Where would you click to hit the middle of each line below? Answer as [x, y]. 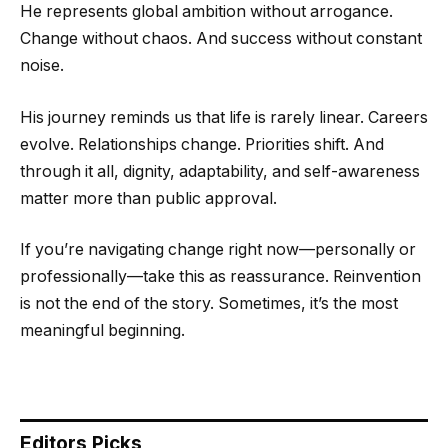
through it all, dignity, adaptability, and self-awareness [220, 171]
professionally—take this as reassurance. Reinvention [220, 277]
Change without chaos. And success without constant [221, 39]
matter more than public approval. [148, 198]
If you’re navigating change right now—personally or [218, 250]
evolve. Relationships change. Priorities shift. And [202, 144]
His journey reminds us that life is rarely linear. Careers [224, 117]
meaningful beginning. [102, 331]
